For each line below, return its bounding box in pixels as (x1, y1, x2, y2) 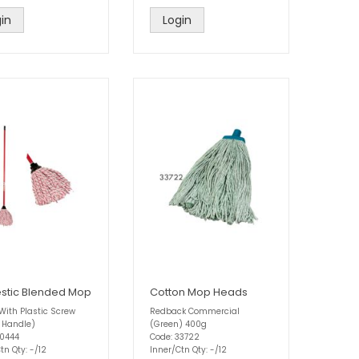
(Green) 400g (150, 317, 207, 330)
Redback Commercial (150, 305, 240, 317)
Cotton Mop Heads (150, 284, 248, 300)
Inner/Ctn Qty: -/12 (150, 343, 227, 356)
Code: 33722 (150, 330, 200, 343)
